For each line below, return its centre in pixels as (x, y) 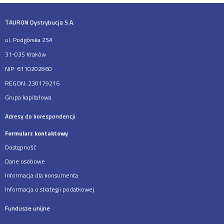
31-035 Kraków (25, 54)
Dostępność (20, 147)
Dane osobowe (25, 161)
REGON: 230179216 (32, 83)
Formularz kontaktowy (36, 133)
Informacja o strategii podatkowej (49, 189)
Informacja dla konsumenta (41, 175)
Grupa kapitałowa (28, 97)
